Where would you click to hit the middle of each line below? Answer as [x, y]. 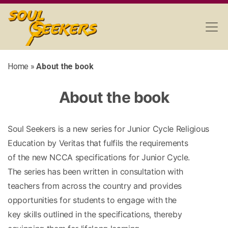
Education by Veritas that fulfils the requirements [98, 143]
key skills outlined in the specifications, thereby [95, 214]
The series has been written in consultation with [96, 172]
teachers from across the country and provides [95, 186]
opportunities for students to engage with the [92, 200]
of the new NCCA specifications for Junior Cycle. [99, 157]
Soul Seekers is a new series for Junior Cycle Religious [108, 129]
